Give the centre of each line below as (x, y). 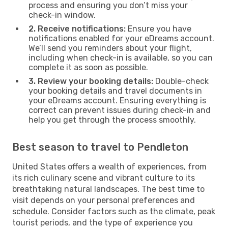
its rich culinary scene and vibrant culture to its (104, 178)
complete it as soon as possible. (88, 67)
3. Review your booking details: (91, 81)
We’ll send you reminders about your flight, (110, 48)
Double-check (181, 81)
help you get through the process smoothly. (112, 120)
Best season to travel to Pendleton (100, 147)
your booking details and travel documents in (115, 91)
